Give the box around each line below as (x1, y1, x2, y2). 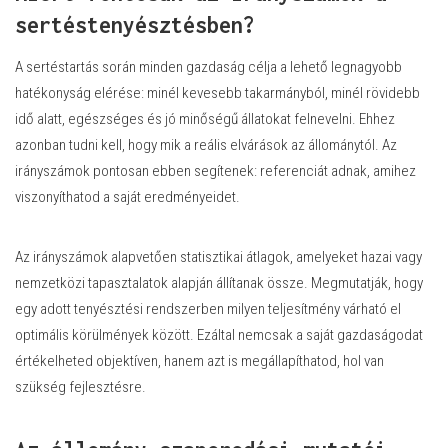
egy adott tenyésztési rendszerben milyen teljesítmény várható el (15, 299, 401, 318)
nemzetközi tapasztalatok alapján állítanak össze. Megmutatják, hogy (15, 273, 423, 292)
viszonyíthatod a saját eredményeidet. (15, 187, 240, 206)
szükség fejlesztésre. (15, 377, 146, 396)
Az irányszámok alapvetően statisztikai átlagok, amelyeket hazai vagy (15, 247, 422, 266)
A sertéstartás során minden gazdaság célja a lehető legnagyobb (15, 57, 402, 76)
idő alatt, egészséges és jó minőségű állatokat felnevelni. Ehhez (15, 109, 395, 128)
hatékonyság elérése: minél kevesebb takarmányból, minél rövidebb (15, 83, 420, 102)
